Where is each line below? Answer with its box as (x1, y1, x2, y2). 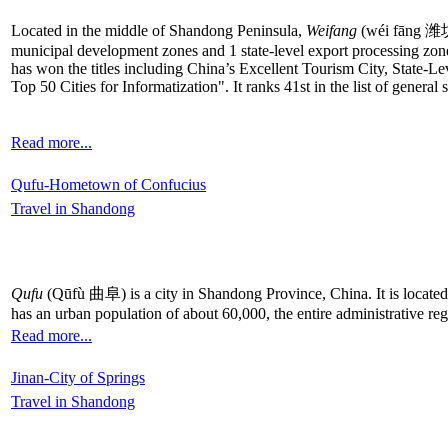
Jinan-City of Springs (11, 368, 145, 386)
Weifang (306, 21, 357, 39)
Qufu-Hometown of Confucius (11, 175, 206, 193)
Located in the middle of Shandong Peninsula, (11, 21, 306, 39)
